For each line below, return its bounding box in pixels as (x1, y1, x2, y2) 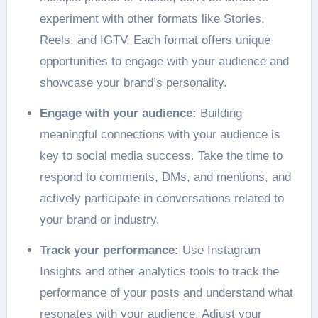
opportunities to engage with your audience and (39, 54, 289, 68)
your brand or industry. (39, 212, 160, 226)
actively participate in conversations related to (39, 191, 284, 205)
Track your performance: (39, 243, 182, 257)
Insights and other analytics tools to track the (39, 264, 279, 278)
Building (196, 106, 242, 120)
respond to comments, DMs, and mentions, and (39, 170, 291, 184)
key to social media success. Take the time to (39, 148, 283, 163)
